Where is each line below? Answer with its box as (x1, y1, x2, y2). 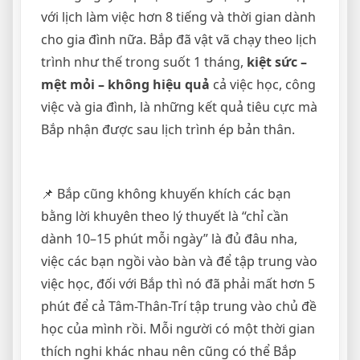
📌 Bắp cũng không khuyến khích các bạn (41, 185, 291, 203)
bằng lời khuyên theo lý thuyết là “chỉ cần (41, 207, 288, 226)
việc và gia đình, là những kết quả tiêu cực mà (41, 98, 317, 117)
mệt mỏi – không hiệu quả (41, 76, 210, 94)
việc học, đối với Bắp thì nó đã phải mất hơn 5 (41, 275, 315, 293)
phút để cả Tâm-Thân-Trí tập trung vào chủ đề (41, 297, 317, 316)
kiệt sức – (247, 53, 307, 72)
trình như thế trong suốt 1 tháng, (41, 53, 247, 72)
